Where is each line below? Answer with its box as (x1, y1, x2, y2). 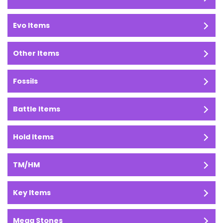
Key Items (13, 187, 51, 198)
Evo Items (13, 20, 50, 30)
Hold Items (13, 131, 54, 142)
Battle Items (13, 104, 60, 114)
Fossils (13, 76, 38, 86)
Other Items (13, 48, 59, 58)
